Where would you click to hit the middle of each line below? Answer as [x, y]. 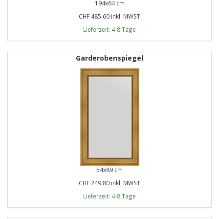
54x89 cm [109, 169]
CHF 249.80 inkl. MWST [109, 183]
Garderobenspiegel [109, 58]
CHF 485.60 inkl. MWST [109, 16]
